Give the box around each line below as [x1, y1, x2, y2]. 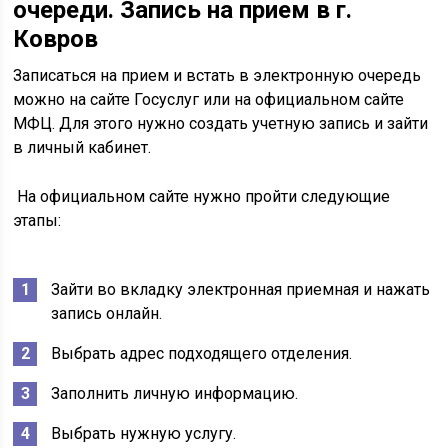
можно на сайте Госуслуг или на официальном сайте [13, 90, 405, 109]
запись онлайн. [51, 304, 163, 323]
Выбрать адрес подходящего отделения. [51, 344, 353, 363]
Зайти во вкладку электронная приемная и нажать [51, 280, 431, 299]
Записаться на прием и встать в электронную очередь [13, 66, 422, 85]
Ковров [13, 25, 99, 53]
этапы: [13, 211, 62, 230]
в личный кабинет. [13, 138, 152, 157]
